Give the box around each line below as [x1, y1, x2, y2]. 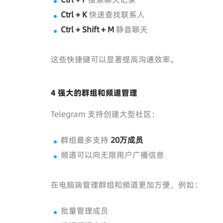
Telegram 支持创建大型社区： [51, 108, 159, 119]
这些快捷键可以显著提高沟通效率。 [51, 53, 178, 65]
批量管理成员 [61, 205, 109, 216]
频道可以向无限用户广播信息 [61, 149, 164, 160]
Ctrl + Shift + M [61, 23, 114, 35]
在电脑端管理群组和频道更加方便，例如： [51, 179, 202, 190]
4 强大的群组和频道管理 [51, 87, 137, 98]
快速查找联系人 [87, 8, 145, 20]
